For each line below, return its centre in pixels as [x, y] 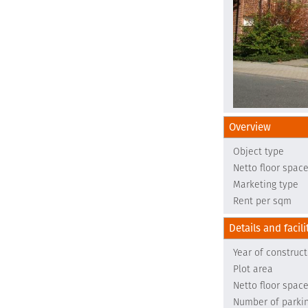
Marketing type [266, 184]
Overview [250, 127]
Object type [258, 151]
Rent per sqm [262, 201]
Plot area [253, 269]
